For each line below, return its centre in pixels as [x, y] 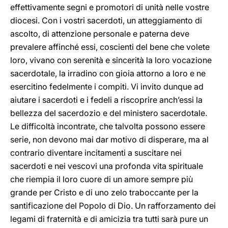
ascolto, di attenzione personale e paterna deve [100, 34]
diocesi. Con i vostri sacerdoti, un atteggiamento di [106, 20]
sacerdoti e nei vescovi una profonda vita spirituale [107, 166]
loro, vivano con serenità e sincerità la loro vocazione [111, 60]
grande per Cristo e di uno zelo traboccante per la [104, 192]
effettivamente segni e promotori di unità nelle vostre [110, 7]
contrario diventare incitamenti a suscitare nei [96, 153]
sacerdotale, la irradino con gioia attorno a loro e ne [108, 73]
